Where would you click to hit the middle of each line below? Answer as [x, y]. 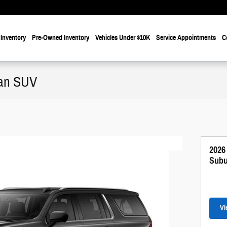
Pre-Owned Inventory [61, 38]
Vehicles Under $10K [123, 38]
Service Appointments [186, 38]
